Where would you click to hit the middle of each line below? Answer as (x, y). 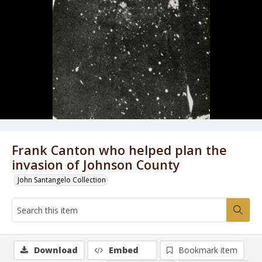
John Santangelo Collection (62, 180)
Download (56, 250)
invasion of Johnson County (96, 165)
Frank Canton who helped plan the (119, 150)
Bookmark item (208, 250)
